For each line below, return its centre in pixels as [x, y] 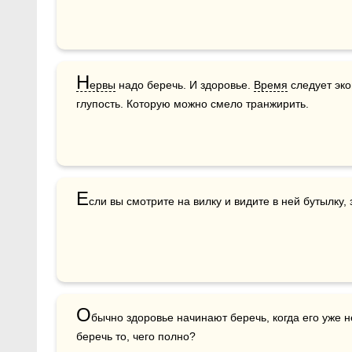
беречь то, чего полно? [136, 336]
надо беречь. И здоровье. [185, 84]
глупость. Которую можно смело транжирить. [192, 103]
